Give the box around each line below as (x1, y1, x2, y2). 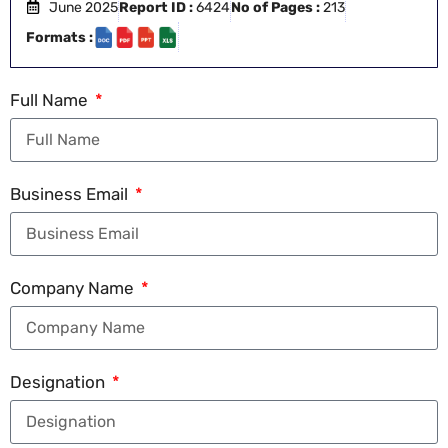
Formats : (26, 28, 93, 46)
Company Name (10, 278, 138, 298)
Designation (10, 372, 109, 392)
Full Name (10, 90, 92, 110)
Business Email (10, 184, 132, 204)
